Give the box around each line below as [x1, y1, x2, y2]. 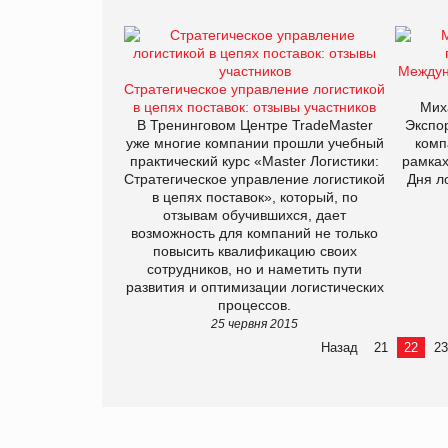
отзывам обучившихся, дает [163, 206, 346, 223]
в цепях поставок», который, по [151, 188, 358, 205]
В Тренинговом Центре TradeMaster [136, 116, 373, 133]
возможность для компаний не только [131, 224, 378, 241]
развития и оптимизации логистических [125, 278, 384, 295]
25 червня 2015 [211, 316, 298, 330]
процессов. [218, 296, 291, 313]
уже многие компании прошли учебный [125, 134, 384, 151]
